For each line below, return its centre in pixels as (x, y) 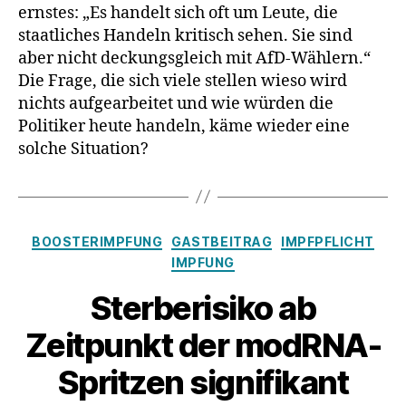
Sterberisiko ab (203, 308)
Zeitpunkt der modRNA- (203, 345)
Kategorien (242, 237)
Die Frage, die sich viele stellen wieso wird (183, 81)
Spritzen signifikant (203, 382)
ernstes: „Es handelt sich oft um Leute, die (178, 13)
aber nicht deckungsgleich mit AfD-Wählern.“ (194, 58)
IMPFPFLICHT (328, 241)
